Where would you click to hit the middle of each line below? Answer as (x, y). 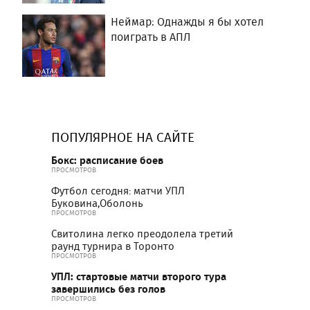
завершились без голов (108, 289)
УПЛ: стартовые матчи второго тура (139, 276)
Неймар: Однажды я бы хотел (187, 21)
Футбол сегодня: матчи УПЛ (118, 191)
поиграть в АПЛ (151, 37)
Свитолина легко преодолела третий (142, 234)
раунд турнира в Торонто (113, 246)
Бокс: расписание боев (107, 160)
